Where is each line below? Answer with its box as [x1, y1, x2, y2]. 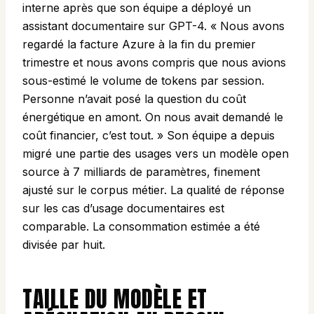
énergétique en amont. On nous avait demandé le [22, 110, 283, 125]
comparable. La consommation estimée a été [22, 219, 260, 234]
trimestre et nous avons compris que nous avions [22, 55, 286, 70]
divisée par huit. [22, 238, 105, 252]
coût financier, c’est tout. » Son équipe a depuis [22, 128, 275, 143]
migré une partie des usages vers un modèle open [22, 146, 289, 161]
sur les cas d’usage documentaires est [22, 201, 224, 216]
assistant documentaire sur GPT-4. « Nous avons [22, 19, 285, 34]
